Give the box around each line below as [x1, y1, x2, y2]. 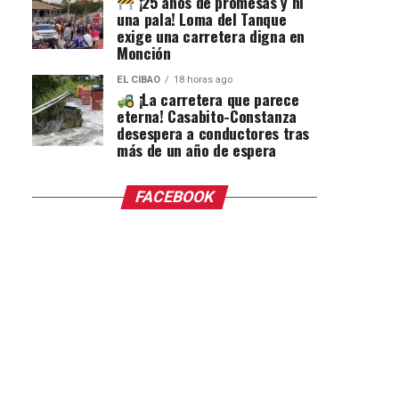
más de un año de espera [117, 138, 276, 162]
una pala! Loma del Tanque [117, 7, 287, 31]
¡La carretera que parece [134, 87, 299, 111]
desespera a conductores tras [117, 121, 310, 145]
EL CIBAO [117, 74, 160, 86]
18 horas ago [174, 74, 232, 86]
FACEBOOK [133, 188, 216, 207]
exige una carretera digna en [117, 24, 305, 48]
